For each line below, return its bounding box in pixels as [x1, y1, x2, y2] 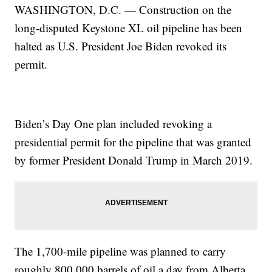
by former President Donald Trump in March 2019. [15, 152, 253, 168]
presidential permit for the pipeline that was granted [15, 134, 252, 150]
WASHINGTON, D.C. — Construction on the [15, 2, 232, 18]
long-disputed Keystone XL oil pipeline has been [15, 20, 243, 36]
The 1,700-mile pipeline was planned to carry [15, 243, 226, 259]
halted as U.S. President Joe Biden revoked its [15, 38, 227, 54]
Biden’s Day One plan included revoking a [15, 116, 212, 132]
